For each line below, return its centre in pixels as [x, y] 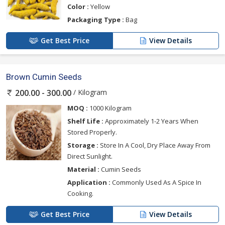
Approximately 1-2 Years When [151, 121]
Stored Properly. [92, 132]
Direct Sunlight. [90, 156]
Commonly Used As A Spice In [156, 183]
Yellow [99, 7]
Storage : [83, 145]
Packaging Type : [96, 20]
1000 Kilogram [110, 108]
